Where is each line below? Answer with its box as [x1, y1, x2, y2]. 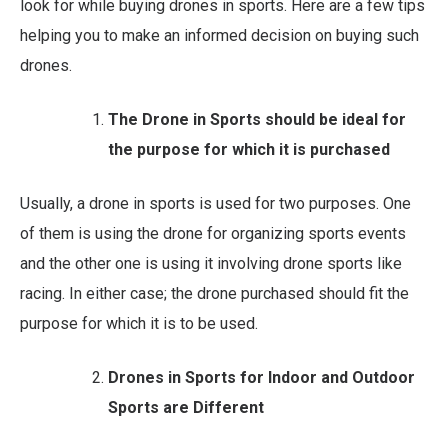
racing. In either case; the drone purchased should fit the [20, 283, 409, 303]
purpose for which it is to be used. [20, 313, 258, 333]
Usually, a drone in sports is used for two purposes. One [20, 193, 411, 213]
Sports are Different [108, 397, 264, 417]
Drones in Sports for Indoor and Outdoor [108, 367, 415, 387]
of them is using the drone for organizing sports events [20, 223, 406, 243]
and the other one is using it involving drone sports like [20, 253, 402, 273]
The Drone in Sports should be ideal [108, 109, 378, 129]
